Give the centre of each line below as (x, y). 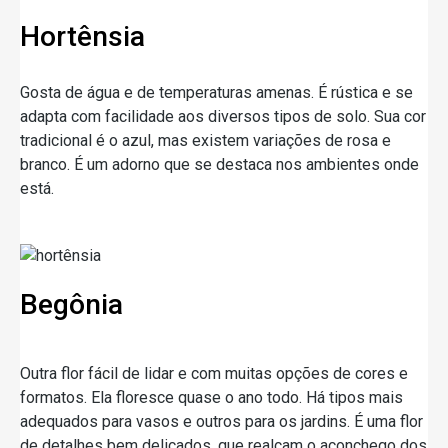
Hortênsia (82, 36)
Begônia (71, 304)
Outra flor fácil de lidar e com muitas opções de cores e (214, 373)
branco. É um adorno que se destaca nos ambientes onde (219, 164)
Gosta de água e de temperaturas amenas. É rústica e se (216, 92)
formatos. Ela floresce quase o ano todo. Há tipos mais (211, 397)
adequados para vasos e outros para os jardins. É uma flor (221, 421)
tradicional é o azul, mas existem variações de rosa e (205, 140)
